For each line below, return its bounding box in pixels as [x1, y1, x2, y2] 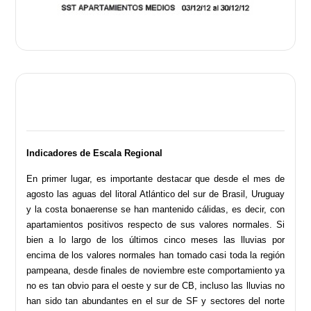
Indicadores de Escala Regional [26, 147, 163, 158]
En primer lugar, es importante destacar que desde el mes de [26, 173, 285, 184]
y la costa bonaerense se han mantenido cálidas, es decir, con [26, 203, 285, 215]
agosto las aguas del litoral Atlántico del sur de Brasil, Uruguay [26, 188, 285, 199]
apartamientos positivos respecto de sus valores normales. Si [26, 219, 285, 230]
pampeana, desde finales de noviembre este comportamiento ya [26, 264, 285, 276]
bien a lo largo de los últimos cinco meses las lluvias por [26, 234, 285, 245]
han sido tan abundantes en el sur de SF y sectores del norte [26, 295, 285, 306]
